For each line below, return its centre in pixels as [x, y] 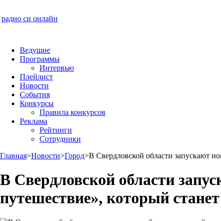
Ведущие [35, 50]
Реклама [34, 121]
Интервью [57, 68]
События [35, 94]
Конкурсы [37, 103]
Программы [40, 59]
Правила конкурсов [73, 112]
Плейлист [36, 77]
